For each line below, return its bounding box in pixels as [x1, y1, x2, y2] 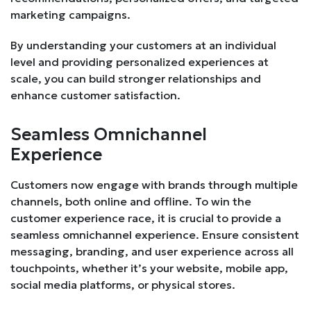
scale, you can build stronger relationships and [10, 71, 261, 85]
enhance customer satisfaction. [10, 87, 180, 102]
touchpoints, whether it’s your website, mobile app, [10, 260, 288, 275]
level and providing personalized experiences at [10, 54, 269, 69]
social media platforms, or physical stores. [10, 277, 235, 292]
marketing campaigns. [10, 7, 131, 22]
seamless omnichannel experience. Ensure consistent [10, 227, 299, 242]
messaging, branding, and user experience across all [10, 244, 294, 258]
